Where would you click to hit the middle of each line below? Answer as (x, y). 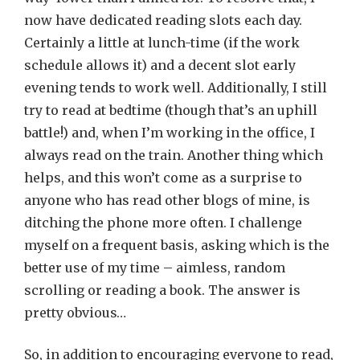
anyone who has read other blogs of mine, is (167, 200)
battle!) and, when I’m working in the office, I (170, 133)
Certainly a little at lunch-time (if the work (162, 43)
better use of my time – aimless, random (155, 268)
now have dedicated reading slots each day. (163, 20)
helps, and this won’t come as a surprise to (163, 178)
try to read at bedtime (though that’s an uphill (171, 110)
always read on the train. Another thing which (174, 155)
